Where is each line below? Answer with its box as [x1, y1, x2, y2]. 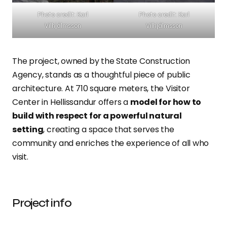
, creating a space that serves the [43, 124, 174, 136]
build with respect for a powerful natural [12, 110, 182, 122]
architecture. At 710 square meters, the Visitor [12, 83, 190, 95]
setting [12, 124, 44, 136]
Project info [12, 196, 71, 211]
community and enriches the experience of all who [12, 137, 209, 149]
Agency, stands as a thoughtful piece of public [12, 69, 191, 81]
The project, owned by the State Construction [12, 55, 191, 67]
